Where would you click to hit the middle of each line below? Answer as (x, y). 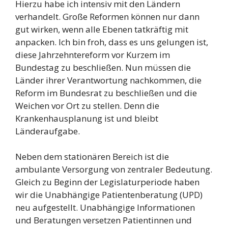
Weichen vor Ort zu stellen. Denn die (87, 105)
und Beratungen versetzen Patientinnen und (104, 220)
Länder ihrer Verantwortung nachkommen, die (108, 80)
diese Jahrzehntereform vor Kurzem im (93, 54)
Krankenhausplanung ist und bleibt (87, 118)
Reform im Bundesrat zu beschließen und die (106, 93)
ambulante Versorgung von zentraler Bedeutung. (114, 169)
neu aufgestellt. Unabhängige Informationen (105, 208)
